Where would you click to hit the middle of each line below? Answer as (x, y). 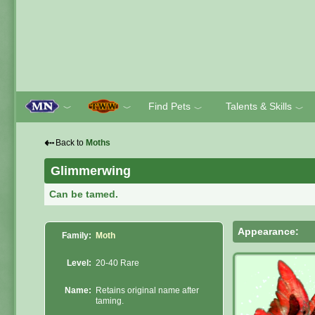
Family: (77, 236)
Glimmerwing (91, 171)
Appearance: (269, 231)
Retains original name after (148, 291)
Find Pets (169, 106)
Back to (71, 143)
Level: (79, 263)
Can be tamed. (84, 194)
